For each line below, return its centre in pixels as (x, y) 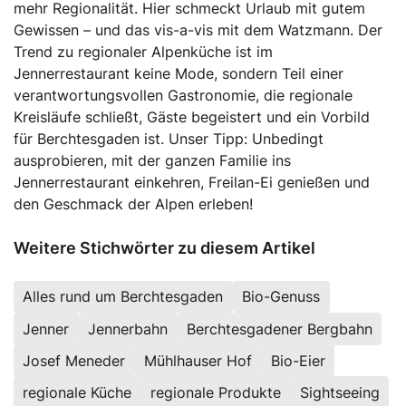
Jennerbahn (128, 329)
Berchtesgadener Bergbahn (279, 329)
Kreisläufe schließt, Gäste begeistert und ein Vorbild (192, 116)
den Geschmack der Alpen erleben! (133, 203)
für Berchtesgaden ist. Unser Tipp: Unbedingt (169, 138)
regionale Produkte (216, 392)
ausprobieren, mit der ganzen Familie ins (152, 160)
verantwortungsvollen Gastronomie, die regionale (183, 95)
